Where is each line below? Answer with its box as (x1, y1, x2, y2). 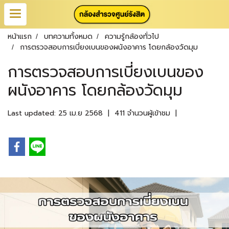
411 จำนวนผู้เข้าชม (114, 108, 170, 119)
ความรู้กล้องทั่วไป (105, 31, 159, 42)
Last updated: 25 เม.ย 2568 (8, 108, 103, 119)
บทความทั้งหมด (44, 31, 93, 42)
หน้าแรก (8, 31, 32, 42)
